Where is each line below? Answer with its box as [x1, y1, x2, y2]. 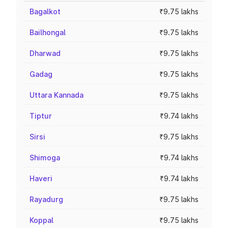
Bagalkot [30, 7, 61, 16]
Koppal [30, 216, 53, 224]
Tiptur [30, 111, 52, 120]
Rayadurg [30, 195, 63, 204]
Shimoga [30, 153, 60, 162]
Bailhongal [30, 28, 66, 37]
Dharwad [30, 49, 61, 58]
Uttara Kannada [30, 91, 83, 99]
